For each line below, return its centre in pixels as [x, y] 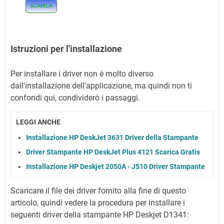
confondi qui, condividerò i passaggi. [75, 98]
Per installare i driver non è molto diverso [82, 74]
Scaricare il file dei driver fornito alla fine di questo [98, 190]
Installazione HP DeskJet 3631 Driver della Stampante [112, 137]
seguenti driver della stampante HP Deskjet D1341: [100, 214]
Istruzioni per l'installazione [66, 49]
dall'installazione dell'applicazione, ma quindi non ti [101, 86]
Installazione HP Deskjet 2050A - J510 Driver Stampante [115, 166]
